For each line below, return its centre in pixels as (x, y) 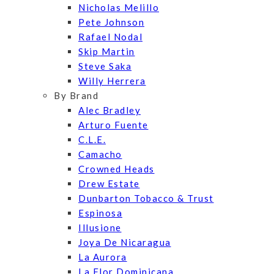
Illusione (100, 228)
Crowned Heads (117, 169)
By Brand (76, 96)
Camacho (100, 154)
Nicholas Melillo (119, 8)
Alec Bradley (109, 110)
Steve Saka (105, 66)
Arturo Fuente (113, 125)
